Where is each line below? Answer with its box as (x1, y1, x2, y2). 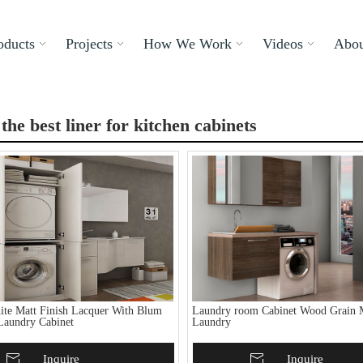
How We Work (143, 36, 232, 52)
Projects (66, 36, 113, 52)
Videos (263, 36, 303, 52)
